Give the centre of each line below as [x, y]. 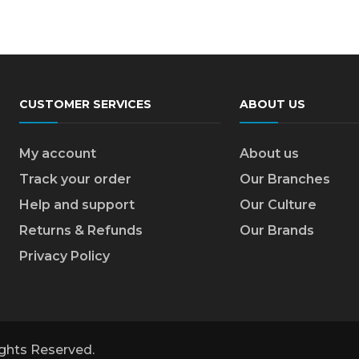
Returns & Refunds [81, 230]
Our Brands [276, 230]
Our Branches [284, 179]
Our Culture [278, 205]
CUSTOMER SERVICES [85, 104]
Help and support [77, 205]
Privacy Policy [65, 256]
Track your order [75, 179]
